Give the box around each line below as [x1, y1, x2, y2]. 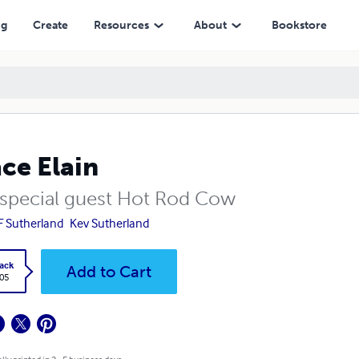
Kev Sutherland [69, 215, 149, 231]
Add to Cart [66, 262, 151, 281]
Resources [93, 18, 149, 32]
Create [32, 18, 68, 32]
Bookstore [271, 18, 327, 32]
